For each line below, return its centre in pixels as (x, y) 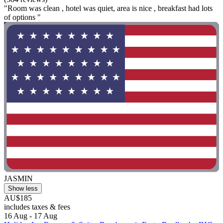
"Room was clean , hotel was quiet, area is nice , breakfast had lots (108, 8)
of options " (22, 17)
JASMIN (18, 179)
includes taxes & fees (37, 207)
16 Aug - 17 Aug (31, 216)
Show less (23, 189)
